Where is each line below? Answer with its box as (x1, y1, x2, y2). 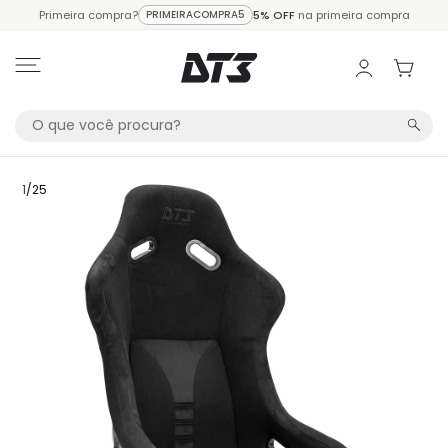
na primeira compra (294, 6, 410, 23)
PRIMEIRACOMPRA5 (145, 6, 245, 22)
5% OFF (252, 6, 295, 23)
